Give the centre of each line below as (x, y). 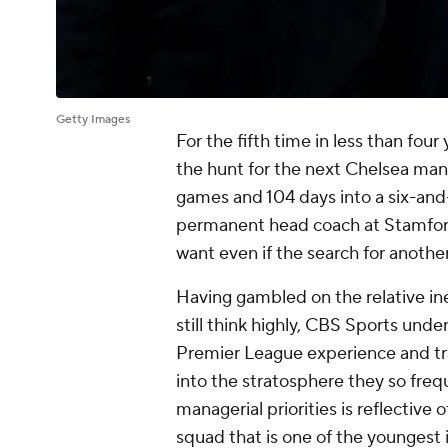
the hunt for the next (260, 170)
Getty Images (93, 120)
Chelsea (377, 170)
